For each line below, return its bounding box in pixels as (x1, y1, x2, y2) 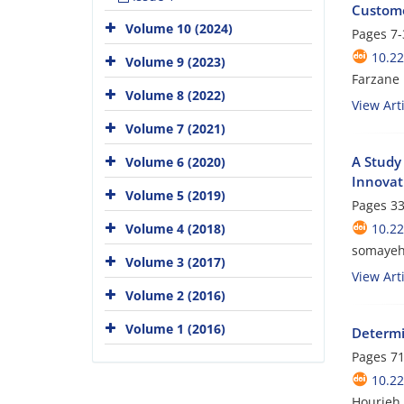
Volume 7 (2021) (125, 119, 225, 137)
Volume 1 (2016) (125, 319, 225, 337)
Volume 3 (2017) (125, 252, 225, 271)
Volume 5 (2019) (125, 186, 225, 204)
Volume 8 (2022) (125, 86, 225, 104)
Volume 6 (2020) (125, 152, 225, 170)
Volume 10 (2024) (125, 19, 233, 37)
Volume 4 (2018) (125, 219, 225, 237)
